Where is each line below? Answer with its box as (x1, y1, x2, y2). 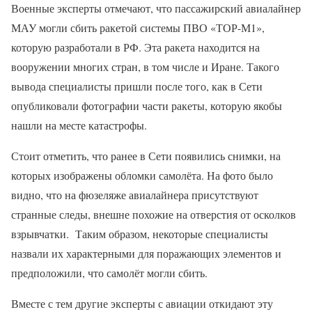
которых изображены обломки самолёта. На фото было (11, 168, 273, 182)
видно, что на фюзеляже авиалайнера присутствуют (11, 187, 258, 202)
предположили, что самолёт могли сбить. (11, 265, 208, 280)
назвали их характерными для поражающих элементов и (11, 246, 281, 260)
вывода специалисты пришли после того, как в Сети (11, 79, 263, 93)
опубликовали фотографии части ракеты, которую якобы (11, 98, 282, 113)
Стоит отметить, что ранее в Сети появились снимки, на (11, 148, 281, 163)
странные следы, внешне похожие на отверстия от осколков (11, 207, 296, 221)
